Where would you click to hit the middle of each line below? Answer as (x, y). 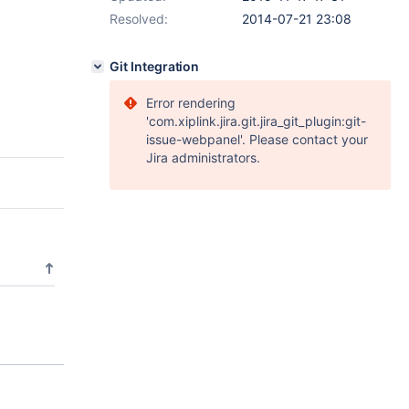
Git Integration (155, 66)
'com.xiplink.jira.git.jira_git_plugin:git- (256, 121)
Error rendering (191, 103)
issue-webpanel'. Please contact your (257, 139)
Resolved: (139, 19)
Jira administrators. (203, 157)
